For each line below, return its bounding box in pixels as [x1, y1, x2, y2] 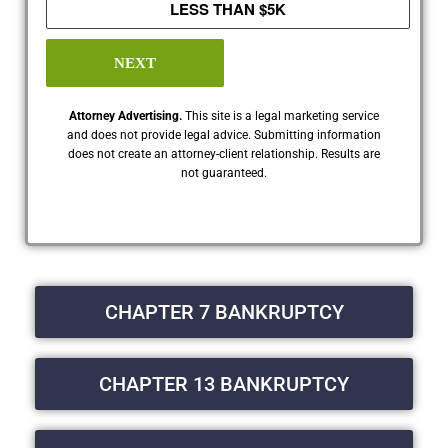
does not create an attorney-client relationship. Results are [68, 146, 380, 161]
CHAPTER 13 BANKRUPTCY [99, 371, 349, 396]
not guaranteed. [181, 165, 267, 180]
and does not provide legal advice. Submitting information [67, 127, 381, 142]
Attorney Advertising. [69, 108, 185, 123]
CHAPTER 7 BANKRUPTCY [104, 299, 344, 324]
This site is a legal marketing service [185, 108, 379, 123]
